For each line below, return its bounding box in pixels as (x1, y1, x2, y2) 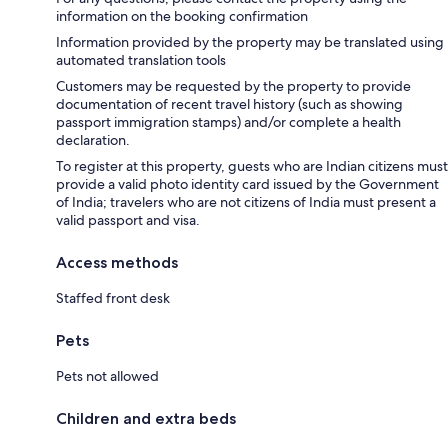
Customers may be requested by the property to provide (56, 77, 411, 96)
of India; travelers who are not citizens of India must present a (56, 193, 436, 212)
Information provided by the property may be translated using (56, 33, 444, 52)
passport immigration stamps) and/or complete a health (56, 113, 401, 132)
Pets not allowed (56, 367, 159, 386)
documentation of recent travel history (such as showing (56, 95, 403, 114)
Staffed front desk (56, 289, 170, 308)
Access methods (56, 253, 178, 273)
